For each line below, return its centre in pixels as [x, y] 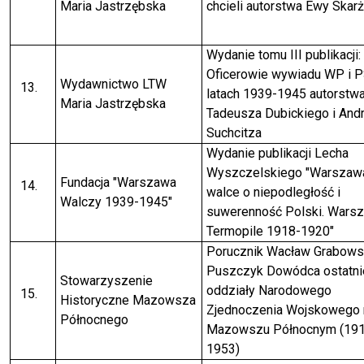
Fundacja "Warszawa [118, 183]
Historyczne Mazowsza [128, 301]
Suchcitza [234, 133]
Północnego [94, 320]
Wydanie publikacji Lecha [277, 154]
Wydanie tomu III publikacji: [283, 55]
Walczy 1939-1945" [116, 202]
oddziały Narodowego [269, 291]
